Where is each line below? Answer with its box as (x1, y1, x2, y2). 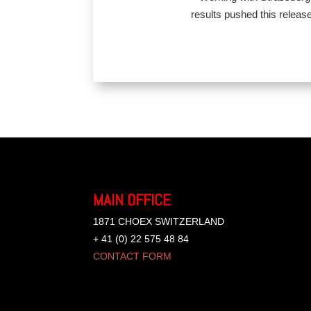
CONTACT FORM (93, 250, 172, 262)
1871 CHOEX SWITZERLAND (93, 215, 225, 227)
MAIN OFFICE (93, 189, 171, 210)
